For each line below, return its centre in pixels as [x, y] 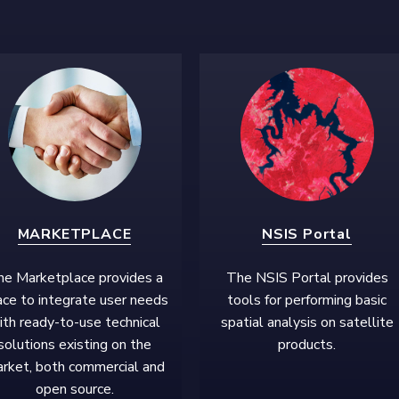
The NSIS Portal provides [307, 277]
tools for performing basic [307, 300]
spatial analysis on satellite [307, 322]
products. [307, 344]
